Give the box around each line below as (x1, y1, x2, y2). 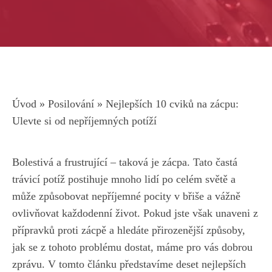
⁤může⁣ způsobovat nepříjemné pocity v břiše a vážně (12, 190, 240, 202)
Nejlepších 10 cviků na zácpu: (106, 98, 239, 110)
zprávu (12, 258, 42, 270)
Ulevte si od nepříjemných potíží (12, 115, 157, 127)
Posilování (48, 98, 94, 110)
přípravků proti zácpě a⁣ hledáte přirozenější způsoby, (12, 224, 245, 236)
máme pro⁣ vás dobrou (157, 241, 253, 253)
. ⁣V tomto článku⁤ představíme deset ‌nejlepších (42, 258, 246, 270)
